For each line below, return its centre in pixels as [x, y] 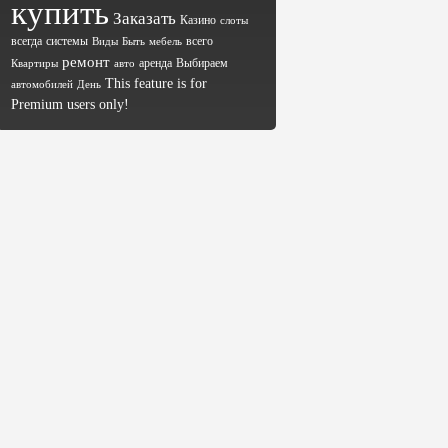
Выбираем [202, 63]
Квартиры [34, 63]
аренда [155, 63]
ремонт [86, 62]
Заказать [144, 18]
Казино [198, 20]
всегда [26, 41]
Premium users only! [70, 104]
